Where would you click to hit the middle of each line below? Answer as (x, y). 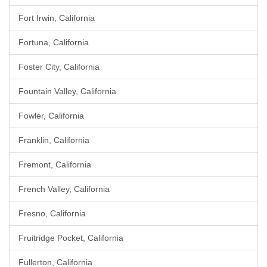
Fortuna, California (54, 42)
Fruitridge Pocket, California (71, 238)
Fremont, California (55, 164)
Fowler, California (51, 116)
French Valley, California (64, 189)
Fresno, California (52, 213)
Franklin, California (54, 140)
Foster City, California (59, 67)
